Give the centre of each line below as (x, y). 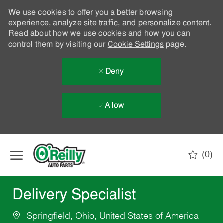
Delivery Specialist (74, 196)
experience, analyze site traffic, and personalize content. (110, 23)
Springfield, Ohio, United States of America (111, 216)
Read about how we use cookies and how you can (99, 34)
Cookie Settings (135, 45)
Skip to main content (111, 139)
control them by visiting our (58, 45)
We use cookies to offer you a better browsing (90, 13)
